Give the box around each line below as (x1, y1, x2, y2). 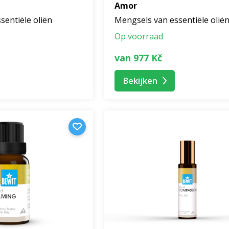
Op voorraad (114, 31, 163, 42)
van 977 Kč (114, 51, 162, 64)
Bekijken (123, 75, 157, 86)
